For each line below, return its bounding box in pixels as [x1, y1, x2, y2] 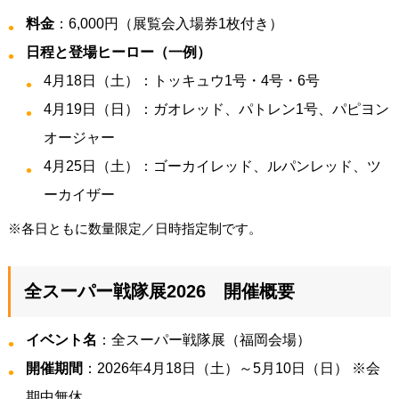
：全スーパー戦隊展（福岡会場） [96, 331, 311, 347]
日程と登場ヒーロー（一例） [25, 44, 211, 60]
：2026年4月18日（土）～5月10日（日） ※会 [82, 360, 380, 376]
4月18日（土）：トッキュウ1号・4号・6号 [43, 72, 320, 88]
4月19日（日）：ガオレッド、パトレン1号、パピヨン [43, 101, 389, 117]
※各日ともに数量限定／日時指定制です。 [7, 220, 262, 236]
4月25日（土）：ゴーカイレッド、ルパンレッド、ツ [43, 158, 381, 174]
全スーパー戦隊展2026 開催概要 [23, 281, 295, 301]
